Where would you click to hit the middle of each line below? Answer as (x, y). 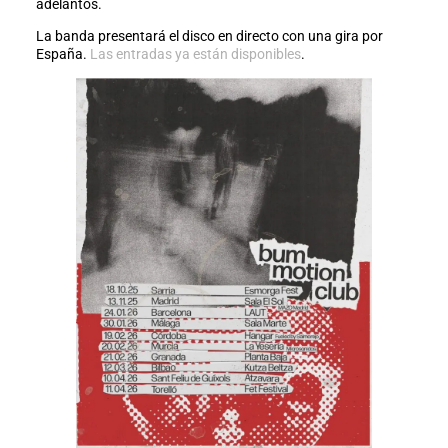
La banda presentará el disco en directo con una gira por (209, 36)
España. (62, 54)
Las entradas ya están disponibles (195, 54)
